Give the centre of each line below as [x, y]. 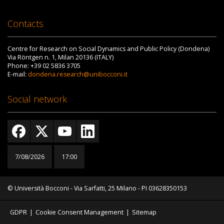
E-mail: [18, 74]
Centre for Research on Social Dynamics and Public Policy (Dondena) [108, 49]
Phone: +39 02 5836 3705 [44, 66]
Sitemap [144, 212]
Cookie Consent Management [79, 212]
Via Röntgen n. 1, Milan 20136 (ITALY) [60, 57]
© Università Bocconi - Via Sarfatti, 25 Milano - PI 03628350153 [97, 188]
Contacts [25, 24]
